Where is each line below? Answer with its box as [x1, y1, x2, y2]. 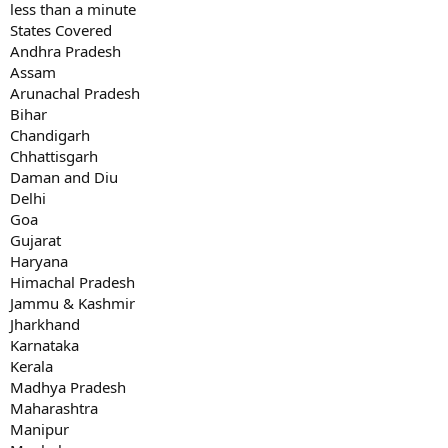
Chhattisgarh [10, 145, 98, 166]
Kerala [10, 355, 53, 376]
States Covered [10, 19, 112, 40]
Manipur [10, 418, 69, 439]
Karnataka [10, 334, 79, 355]
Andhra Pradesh [10, 40, 121, 61]
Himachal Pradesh [10, 271, 135, 292]
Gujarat [10, 229, 61, 250]
